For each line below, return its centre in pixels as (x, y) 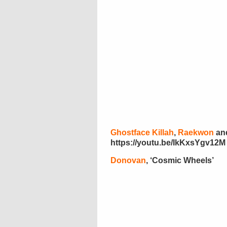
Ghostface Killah (142, 133)
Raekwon (196, 133)
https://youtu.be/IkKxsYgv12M (168, 143)
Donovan (128, 160)
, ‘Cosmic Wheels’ (180, 160)
